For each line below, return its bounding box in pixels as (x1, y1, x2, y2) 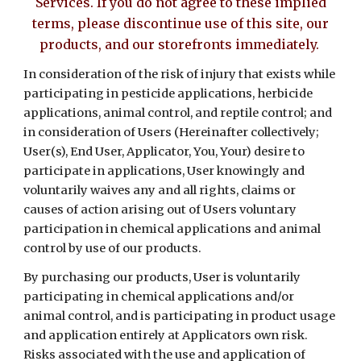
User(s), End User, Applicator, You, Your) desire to (23, 144, 305, 159)
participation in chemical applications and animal (23, 222, 322, 236)
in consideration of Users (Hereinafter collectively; (23, 125, 320, 139)
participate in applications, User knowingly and (23, 164, 305, 178)
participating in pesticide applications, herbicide (23, 86, 313, 101)
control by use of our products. (23, 241, 202, 255)
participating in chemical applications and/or (23, 289, 295, 304)
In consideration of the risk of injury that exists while (23, 67, 336, 81)
